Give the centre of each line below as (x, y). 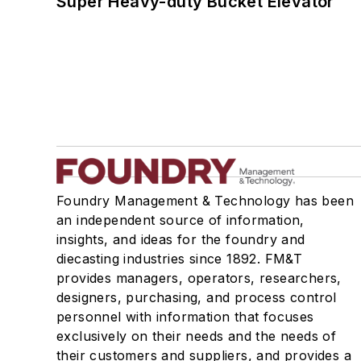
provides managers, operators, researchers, (199, 278)
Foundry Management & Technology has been (205, 200)
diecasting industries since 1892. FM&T (180, 258)
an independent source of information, (180, 220)
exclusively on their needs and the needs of (197, 336)
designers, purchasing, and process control (197, 297)
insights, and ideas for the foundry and (181, 239)
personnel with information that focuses (185, 316)
